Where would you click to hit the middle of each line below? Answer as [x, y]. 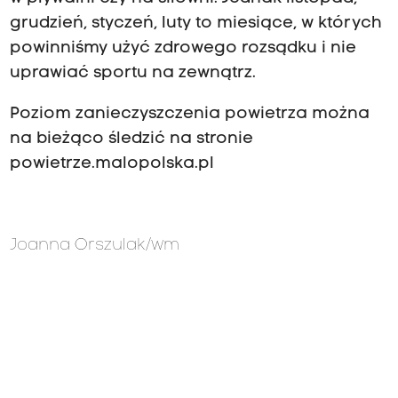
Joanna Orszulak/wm [94, 246]
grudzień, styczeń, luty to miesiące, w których [195, 23]
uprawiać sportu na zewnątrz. [132, 73]
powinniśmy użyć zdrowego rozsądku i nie [183, 48]
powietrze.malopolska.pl [111, 164]
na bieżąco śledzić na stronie [131, 139]
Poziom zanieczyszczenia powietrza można [189, 115]
